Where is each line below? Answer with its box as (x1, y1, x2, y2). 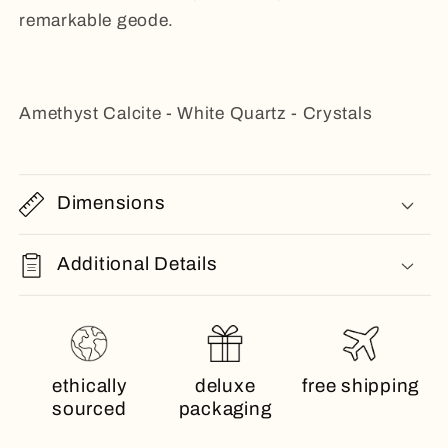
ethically (51, 375, 127, 396)
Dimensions (56, 192, 166, 213)
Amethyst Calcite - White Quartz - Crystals (19, 103, 373, 123)
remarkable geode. (19, 11, 174, 31)
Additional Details (56, 253, 218, 274)
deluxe (194, 375, 256, 396)
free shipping (302, 375, 420, 396)
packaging (178, 398, 272, 419)
